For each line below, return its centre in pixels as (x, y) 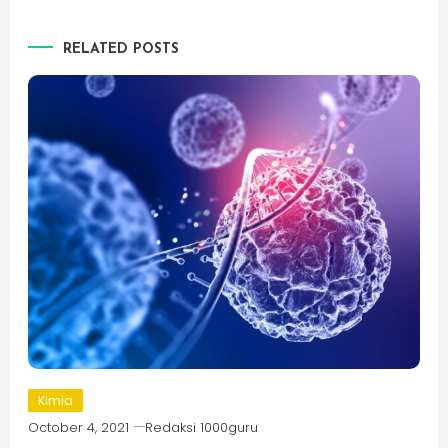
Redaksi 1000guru (201, 428)
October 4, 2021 (78, 428)
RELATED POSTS (120, 49)
